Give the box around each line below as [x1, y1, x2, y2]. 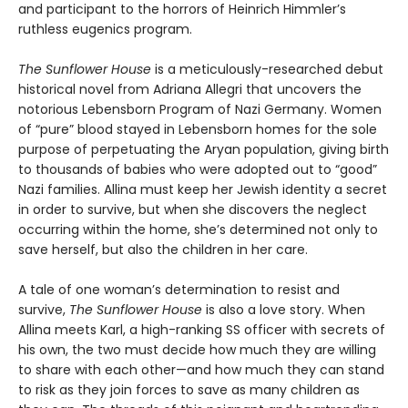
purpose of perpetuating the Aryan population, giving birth [18, 140, 389, 159]
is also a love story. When [202, 301, 365, 320]
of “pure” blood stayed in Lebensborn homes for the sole [18, 120, 377, 139]
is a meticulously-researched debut [151, 60, 383, 79]
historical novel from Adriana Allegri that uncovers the [18, 80, 362, 99]
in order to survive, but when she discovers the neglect [18, 200, 367, 219]
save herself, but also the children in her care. [18, 240, 308, 260]
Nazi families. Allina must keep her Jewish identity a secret [18, 180, 387, 199]
